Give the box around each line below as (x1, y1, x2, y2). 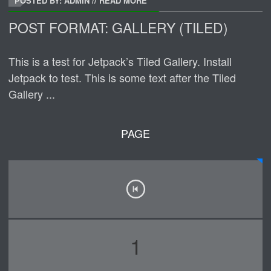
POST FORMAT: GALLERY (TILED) (8, 18, 229, 38)
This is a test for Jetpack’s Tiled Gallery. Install (8, 53, 232, 69)
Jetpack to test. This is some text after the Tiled (8, 70, 237, 85)
